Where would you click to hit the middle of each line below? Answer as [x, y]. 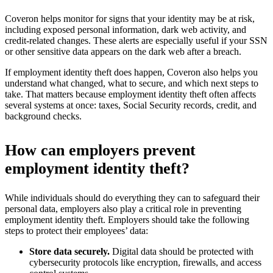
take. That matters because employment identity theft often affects [130, 94]
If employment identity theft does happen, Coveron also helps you [131, 72]
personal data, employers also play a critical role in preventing [123, 208]
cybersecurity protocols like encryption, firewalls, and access [145, 262]
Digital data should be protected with [182, 251]
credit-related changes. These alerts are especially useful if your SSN [136, 40]
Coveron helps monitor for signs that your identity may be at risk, [130, 18]
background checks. [43, 116]
